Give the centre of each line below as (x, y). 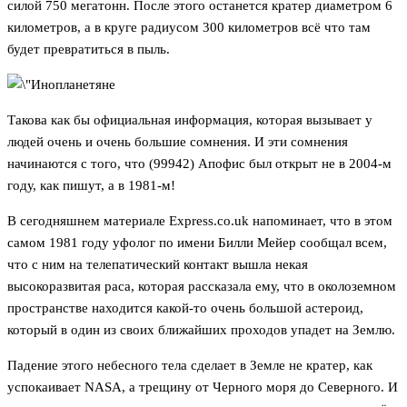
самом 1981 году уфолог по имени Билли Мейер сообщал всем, (197, 243)
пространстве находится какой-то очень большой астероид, (185, 308)
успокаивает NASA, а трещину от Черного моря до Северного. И (203, 387)
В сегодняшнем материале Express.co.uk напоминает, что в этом (200, 221)
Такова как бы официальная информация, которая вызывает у (190, 120)
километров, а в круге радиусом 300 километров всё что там (189, 28)
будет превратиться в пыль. (89, 50)
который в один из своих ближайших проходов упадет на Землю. (201, 330)
